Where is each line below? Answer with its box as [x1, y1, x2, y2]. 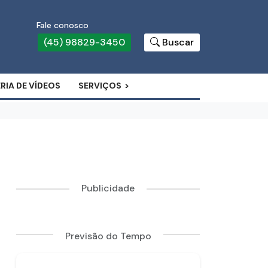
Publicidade [81, 182, 135, 194]
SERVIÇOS [78, 80, 121, 91]
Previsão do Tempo [65, 230, 151, 242]
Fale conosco [36, 20, 89, 31]
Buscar [162, 36, 194, 48]
